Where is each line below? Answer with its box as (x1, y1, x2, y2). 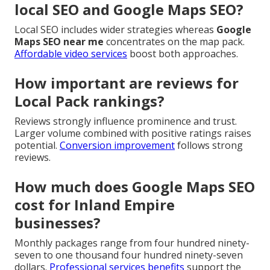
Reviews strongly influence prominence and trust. (14, 115, 237, 128)
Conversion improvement (60, 139, 175, 152)
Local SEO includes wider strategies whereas (14, 23, 216, 37)
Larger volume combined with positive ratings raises (14, 127, 251, 140)
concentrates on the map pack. (104, 35, 245, 49)
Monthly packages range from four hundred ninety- (14, 236, 250, 250)
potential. (14, 139, 60, 152)
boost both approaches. (127, 47, 238, 61)
